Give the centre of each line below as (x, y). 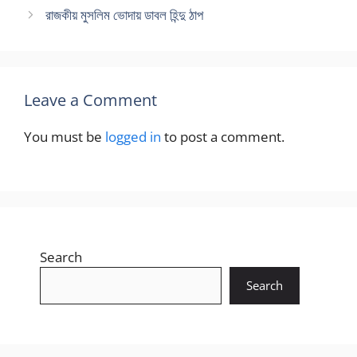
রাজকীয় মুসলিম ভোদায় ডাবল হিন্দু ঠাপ (125, 15)
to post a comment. (223, 137)
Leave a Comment (90, 100)
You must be (65, 137)
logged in (133, 137)
